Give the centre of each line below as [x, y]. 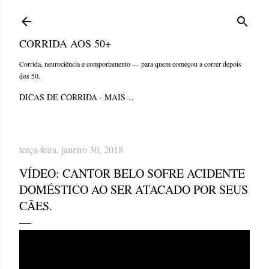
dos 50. [30, 76]
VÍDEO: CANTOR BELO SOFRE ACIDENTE [132, 173]
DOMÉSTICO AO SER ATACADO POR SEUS [134, 189]
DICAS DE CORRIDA [58, 97]
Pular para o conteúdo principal [134, 15]
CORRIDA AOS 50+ [65, 43]
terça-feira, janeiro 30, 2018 [71, 149]
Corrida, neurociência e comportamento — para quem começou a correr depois [130, 64]
